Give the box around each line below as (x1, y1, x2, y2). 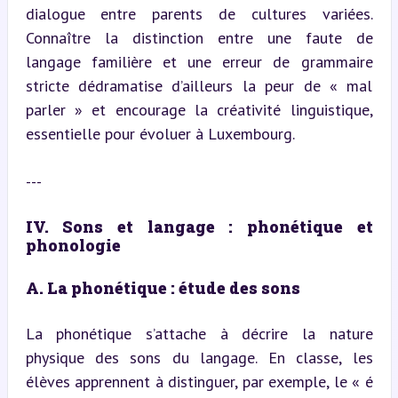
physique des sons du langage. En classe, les (25, 346, 373, 368)
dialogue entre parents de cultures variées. (25, 3, 373, 24)
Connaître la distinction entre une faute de (25, 27, 373, 48)
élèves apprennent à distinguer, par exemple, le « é (25, 370, 373, 392)
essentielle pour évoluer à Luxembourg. (25, 123, 295, 144)
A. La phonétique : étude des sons (25, 276, 300, 298)
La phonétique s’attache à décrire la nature (25, 322, 373, 344)
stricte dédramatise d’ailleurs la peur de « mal (25, 75, 373, 96)
